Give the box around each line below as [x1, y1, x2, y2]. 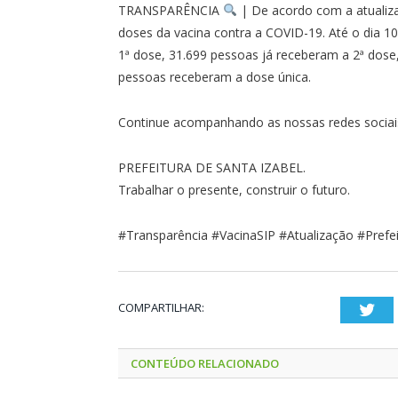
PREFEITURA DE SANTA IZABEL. [118, 158, 306, 176]
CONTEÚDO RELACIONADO [131, 354, 279, 371]
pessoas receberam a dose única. [118, 68, 311, 85]
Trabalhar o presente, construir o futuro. [118, 180, 350, 198]
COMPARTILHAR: [118, 298, 204, 315]
